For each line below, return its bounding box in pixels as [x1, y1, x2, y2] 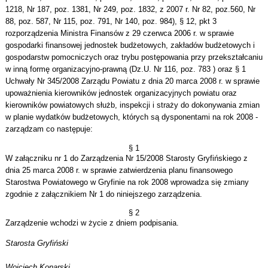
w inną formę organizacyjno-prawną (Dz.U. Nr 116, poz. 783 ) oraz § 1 [5, 65, 246, 74]
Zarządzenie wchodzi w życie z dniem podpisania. [5, 218, 179, 228]
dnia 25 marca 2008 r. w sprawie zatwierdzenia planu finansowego [5, 165, 233, 175]
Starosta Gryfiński [5, 238, 68, 248]
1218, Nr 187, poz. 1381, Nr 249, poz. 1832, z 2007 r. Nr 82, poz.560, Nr [5, 5, 255, 14]
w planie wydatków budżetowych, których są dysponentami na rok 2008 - [5, 112, 258, 122]
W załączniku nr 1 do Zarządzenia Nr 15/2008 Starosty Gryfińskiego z [5, 153, 248, 163]
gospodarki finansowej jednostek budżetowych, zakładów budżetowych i [5, 41, 255, 50]
